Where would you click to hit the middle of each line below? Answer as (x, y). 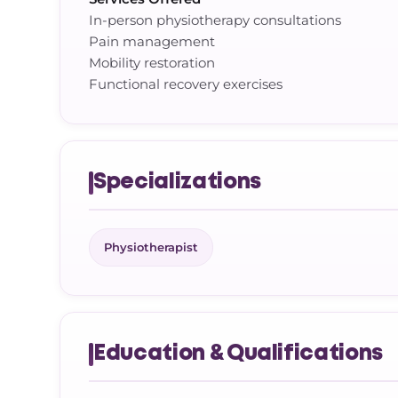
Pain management (152, 41)
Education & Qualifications (238, 354)
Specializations (177, 183)
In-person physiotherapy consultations (215, 20)
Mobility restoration (152, 63)
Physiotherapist (151, 247)
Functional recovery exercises (186, 84)
